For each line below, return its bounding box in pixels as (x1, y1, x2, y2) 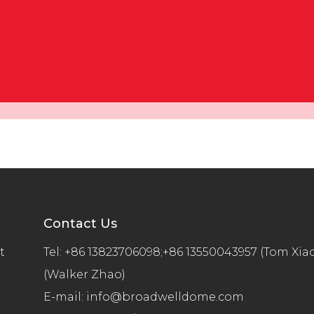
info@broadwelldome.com (86, 290, 250, 303)
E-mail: (43, 290, 86, 303)
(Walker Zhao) (43, 268, 125, 281)
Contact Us (43, 216, 117, 231)
